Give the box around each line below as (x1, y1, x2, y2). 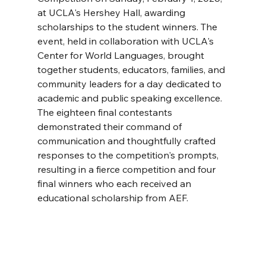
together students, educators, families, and (37, 64, 227, 75)
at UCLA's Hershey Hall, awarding (37, 7, 188, 18)
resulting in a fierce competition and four (37, 163, 218, 175)
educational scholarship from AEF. (37, 192, 188, 204)
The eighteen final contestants (37, 106, 175, 118)
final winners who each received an (37, 178, 194, 189)
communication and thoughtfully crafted (37, 135, 218, 147)
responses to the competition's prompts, (37, 149, 221, 161)
